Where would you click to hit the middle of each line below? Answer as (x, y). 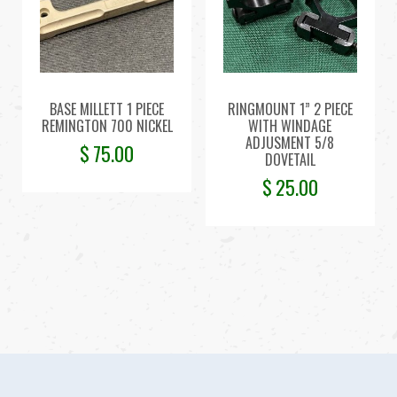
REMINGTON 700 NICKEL (107, 126)
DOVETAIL (290, 160)
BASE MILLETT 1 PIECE (107, 109)
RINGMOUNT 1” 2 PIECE (290, 109)
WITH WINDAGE (290, 126)
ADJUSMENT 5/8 (290, 143)
